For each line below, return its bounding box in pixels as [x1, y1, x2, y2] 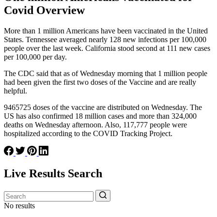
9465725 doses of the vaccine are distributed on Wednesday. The [4, 103, 202, 111]
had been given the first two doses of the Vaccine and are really [4, 77, 196, 86]
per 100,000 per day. [4, 52, 67, 61]
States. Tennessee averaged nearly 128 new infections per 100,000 [4, 35, 206, 44]
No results [4, 201, 35, 210]
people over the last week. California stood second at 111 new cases [4, 44, 210, 52]
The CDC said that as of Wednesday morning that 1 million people [4, 69, 207, 77]
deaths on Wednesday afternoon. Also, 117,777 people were [4, 120, 187, 129]
